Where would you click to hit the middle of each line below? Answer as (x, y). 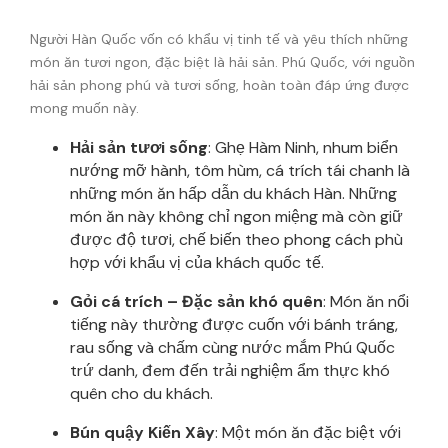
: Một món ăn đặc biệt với (308, 432)
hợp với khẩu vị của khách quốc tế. (197, 262)
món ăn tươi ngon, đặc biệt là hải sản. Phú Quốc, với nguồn (222, 61)
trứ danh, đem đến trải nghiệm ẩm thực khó (230, 370)
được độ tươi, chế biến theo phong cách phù (236, 239)
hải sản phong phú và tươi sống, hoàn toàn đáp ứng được (219, 84)
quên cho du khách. (141, 393)
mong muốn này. (84, 107)
